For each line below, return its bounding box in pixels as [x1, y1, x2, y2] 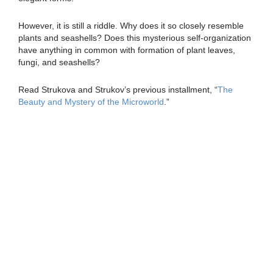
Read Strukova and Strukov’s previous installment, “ [18, 85, 218, 95]
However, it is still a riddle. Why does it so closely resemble [18, 21, 244, 31]
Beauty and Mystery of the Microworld [18, 97, 164, 107]
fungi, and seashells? [18, 57, 100, 68]
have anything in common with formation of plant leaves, [18, 45, 235, 55]
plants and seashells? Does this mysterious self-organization [18, 33, 251, 43]
